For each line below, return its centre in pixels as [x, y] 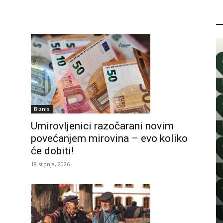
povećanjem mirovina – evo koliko [109, 138]
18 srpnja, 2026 [50, 164]
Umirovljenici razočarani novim [102, 126]
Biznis [42, 109]
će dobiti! [52, 151]
